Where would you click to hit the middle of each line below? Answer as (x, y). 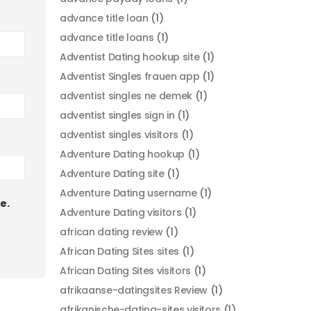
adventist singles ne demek (126, 96)
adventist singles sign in (117, 116)
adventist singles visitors (119, 135)
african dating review (111, 232)
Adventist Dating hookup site (130, 57)
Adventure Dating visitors (121, 213)
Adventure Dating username (128, 193)
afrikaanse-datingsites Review (134, 291)
